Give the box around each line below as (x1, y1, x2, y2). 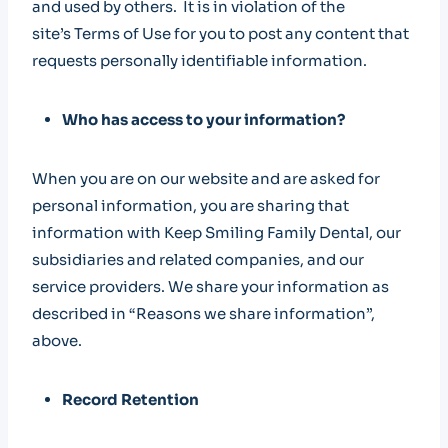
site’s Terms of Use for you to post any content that (32, 24, 409, 43)
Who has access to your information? (62, 110, 345, 129)
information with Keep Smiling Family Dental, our (32, 223, 401, 242)
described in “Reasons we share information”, (32, 304, 375, 323)
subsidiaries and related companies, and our (32, 250, 364, 269)
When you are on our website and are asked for (32, 169, 380, 188)
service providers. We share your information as (32, 277, 389, 296)
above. (32, 331, 82, 350)
